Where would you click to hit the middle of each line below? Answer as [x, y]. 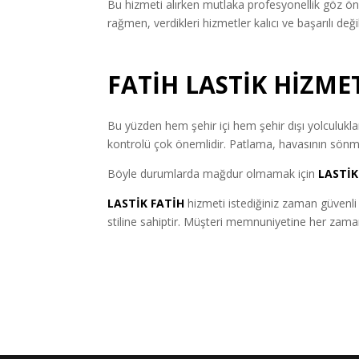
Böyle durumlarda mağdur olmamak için [212, 173]
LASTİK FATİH [146, 203]
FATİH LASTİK [191, 84]
